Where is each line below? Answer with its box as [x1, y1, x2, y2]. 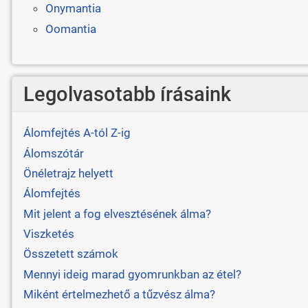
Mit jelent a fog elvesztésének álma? [23, 206, 211, 221]
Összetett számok [23, 247, 118, 261]
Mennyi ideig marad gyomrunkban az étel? [23, 267, 241, 281]
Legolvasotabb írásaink [23, 82, 231, 106]
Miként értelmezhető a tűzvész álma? [23, 287, 215, 302]
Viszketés [23, 227, 74, 241]
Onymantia [45, 1, 101, 16]
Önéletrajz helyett [23, 166, 113, 180]
